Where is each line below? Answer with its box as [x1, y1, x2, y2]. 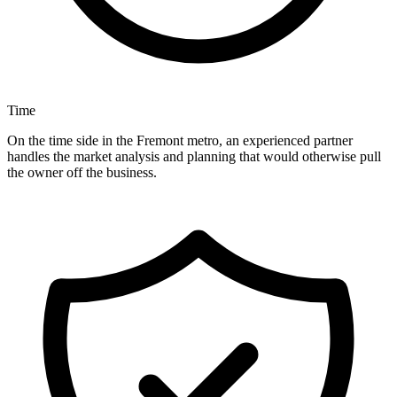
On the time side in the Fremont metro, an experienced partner [7, 133, 353, 149]
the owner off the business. [7, 165, 157, 181]
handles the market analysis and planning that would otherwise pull [7, 149, 381, 165]
